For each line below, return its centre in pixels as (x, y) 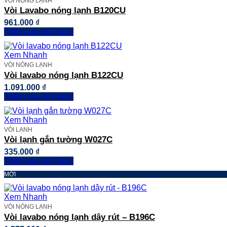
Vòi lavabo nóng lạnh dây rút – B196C (80, 217)
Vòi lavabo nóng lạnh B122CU (64, 75)
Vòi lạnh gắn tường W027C (58, 140)
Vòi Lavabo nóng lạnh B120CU (65, 10)
